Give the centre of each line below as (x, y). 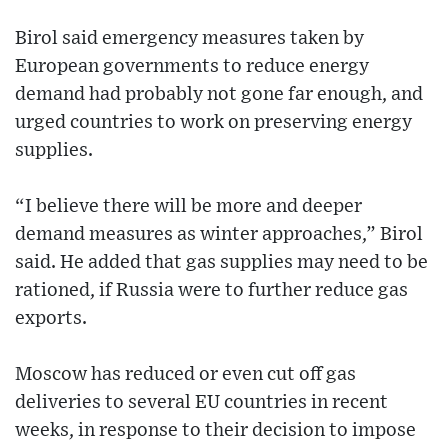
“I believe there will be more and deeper (188, 207)
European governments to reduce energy (192, 67)
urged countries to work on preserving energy (213, 123)
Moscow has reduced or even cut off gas (185, 375)
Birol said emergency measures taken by (189, 39)
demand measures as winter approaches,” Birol (219, 235)
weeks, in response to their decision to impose (215, 431)
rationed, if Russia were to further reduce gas (211, 291)
